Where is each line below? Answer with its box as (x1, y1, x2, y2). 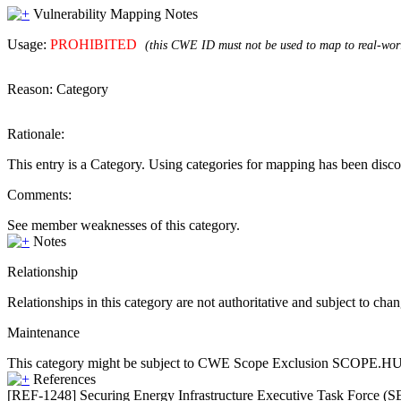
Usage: (7, 37, 50, 52)
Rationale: (7, 126, 64, 141)
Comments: (7, 187, 72, 202)
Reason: (7, 81, 56, 97)
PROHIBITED (50, 37, 137, 52)
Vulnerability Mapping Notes (33, 6, 198, 21)
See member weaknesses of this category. (7, 218, 240, 233)
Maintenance (7, 325, 80, 340)
